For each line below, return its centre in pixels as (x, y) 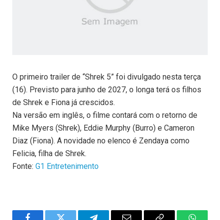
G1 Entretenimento (67, 166)
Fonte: (24, 166)
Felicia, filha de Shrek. (49, 154)
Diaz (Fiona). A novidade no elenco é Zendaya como (101, 141)
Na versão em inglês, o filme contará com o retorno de (105, 115)
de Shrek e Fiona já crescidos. (64, 103)
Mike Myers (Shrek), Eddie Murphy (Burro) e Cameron (103, 128)
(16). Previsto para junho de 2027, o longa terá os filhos (107, 90)
